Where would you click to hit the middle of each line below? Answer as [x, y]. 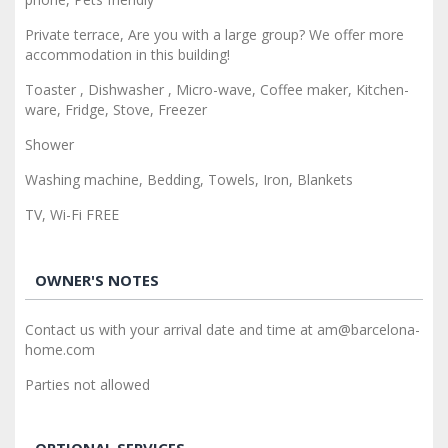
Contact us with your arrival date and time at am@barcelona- [222, 329]
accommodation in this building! [127, 54]
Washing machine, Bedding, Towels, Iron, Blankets [189, 179]
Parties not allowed [87, 384]
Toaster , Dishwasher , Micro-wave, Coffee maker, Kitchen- [217, 89]
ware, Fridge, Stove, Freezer [116, 109]
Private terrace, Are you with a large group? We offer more [214, 34]
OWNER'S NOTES [97, 279]
